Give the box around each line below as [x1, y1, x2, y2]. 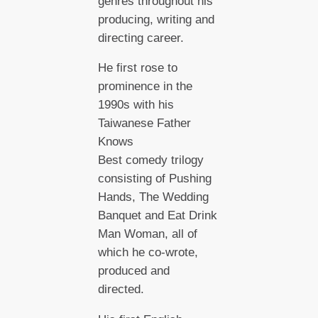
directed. [97, 283, 148, 297]
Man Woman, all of [97, 227, 197, 241]
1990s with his [97, 98, 174, 112]
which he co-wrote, [97, 246, 198, 260]
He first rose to [97, 61, 177, 75]
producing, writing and [97, 12, 214, 26]
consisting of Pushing [97, 172, 212, 186]
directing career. [97, 31, 187, 45]
